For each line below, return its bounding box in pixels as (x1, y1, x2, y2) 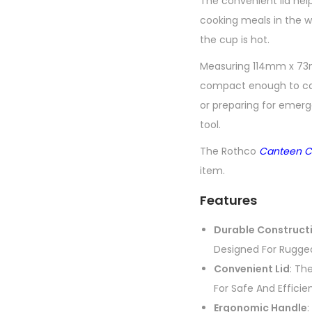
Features (200, 191, 257, 209)
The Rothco (200, 143, 259, 158)
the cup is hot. (200, 32, 270, 47)
